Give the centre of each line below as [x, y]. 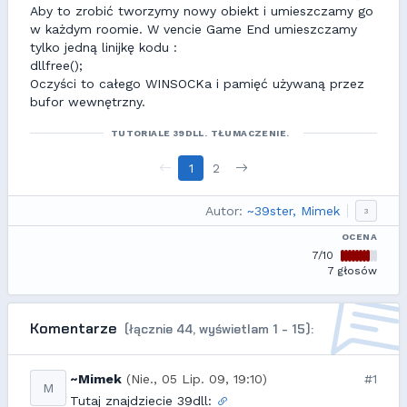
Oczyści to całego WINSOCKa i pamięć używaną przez [197, 84]
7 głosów [352, 271]
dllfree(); [56, 65]
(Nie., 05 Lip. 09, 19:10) [197, 379]
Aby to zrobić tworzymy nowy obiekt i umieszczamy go [202, 11]
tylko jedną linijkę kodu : [104, 47]
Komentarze [75, 328]
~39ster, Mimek [293, 211]
